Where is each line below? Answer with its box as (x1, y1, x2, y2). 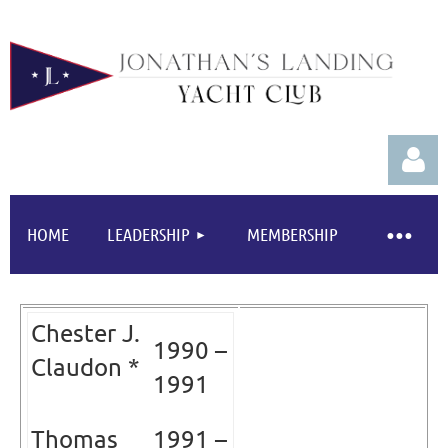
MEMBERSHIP (247, 223, 338, 246)
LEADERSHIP (106, 223, 190, 246)
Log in (400, 326, 438, 345)
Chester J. (31, 318, 140, 348)
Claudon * (31, 352, 140, 382)
